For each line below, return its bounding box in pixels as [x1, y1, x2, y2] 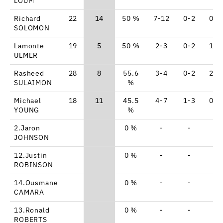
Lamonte [14, 41, 44, 50]
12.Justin [14, 150, 47, 160]
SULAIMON [14, 78, 52, 87]
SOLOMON [14, 23, 50, 32]
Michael [14, 96, 41, 105]
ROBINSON [14, 160, 53, 169]
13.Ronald [14, 205, 50, 215]
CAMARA [14, 187, 45, 197]
